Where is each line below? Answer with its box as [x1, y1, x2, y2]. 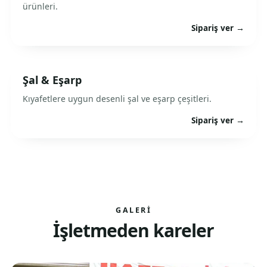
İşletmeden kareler [53, 218, 214, 243]
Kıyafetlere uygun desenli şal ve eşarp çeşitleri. [23, 93, 212, 104]
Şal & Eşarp [23, 73, 82, 87]
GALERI [116, 205, 151, 215]
